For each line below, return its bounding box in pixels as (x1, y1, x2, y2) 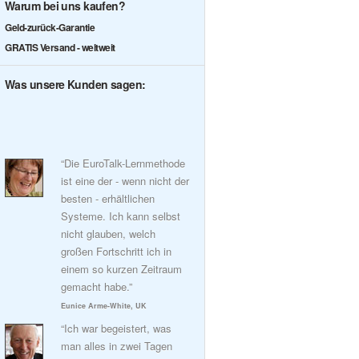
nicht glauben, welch (61, 226, 155, 241)
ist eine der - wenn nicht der (61, 173, 189, 188)
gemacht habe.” (61, 279, 132, 294)
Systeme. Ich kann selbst (61, 208, 180, 224)
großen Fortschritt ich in (61, 244, 171, 259)
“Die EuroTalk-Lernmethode (61, 155, 185, 171)
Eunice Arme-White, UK (61, 301, 147, 311)
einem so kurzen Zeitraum (61, 261, 182, 276)
